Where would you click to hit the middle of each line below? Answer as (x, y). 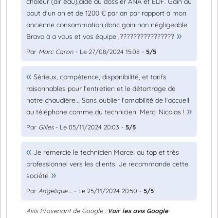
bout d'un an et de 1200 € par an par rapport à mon (106, 13)
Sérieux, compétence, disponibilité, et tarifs (100, 77)
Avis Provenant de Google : (67, 211)
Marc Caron (56, 52)
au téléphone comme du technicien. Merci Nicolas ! (105, 112)
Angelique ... (55, 191)
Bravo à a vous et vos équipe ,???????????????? (100, 36)
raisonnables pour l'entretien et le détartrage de (101, 89)
